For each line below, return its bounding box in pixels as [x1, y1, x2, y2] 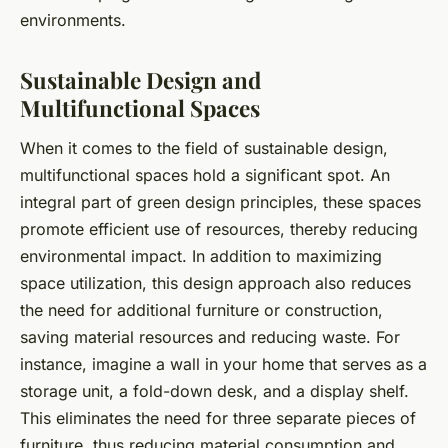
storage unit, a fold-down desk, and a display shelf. [20, 380, 409, 401]
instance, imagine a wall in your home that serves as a [20, 353, 427, 374]
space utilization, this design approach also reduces [20, 272, 411, 293]
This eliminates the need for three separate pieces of [20, 407, 416, 428]
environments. [20, 10, 126, 31]
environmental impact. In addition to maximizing [20, 245, 382, 266]
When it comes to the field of [20, 137, 244, 158]
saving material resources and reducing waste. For [20, 326, 400, 347]
